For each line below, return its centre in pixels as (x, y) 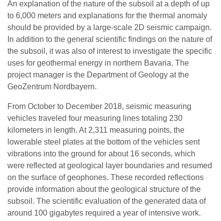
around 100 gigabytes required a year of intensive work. (104, 213)
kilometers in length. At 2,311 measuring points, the (96, 130)
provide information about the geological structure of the (104, 189)
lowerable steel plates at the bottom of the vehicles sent (104, 142)
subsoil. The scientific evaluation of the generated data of (107, 201)
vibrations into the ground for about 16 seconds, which (101, 154)
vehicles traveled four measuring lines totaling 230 (95, 118)
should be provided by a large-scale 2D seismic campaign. (110, 27)
